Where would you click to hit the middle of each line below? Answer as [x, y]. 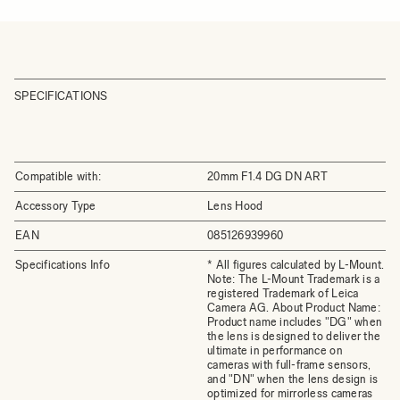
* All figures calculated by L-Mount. [296, 265]
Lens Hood [235, 206]
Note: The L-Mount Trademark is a [294, 279]
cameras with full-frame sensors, [289, 365]
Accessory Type [56, 206]
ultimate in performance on [275, 350]
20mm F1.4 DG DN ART [267, 176]
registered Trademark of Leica [283, 293]
